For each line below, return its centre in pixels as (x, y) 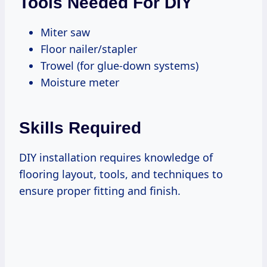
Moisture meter (80, 82)
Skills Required (80, 128)
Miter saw (65, 32)
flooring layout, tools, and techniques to (121, 174)
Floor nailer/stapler (89, 49)
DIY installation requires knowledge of (116, 157)
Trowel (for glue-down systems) (119, 65)
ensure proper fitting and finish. (100, 190)
